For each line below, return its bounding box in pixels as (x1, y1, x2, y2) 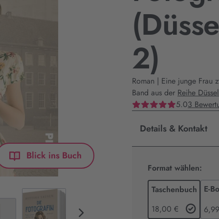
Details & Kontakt (140, 122, 207, 135)
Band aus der (132, 87, 177, 98)
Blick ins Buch (26, 149, 82, 162)
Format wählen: (148, 162, 202, 174)
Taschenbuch (152, 184, 197, 195)
